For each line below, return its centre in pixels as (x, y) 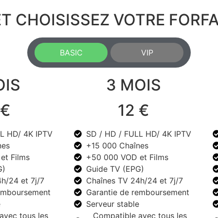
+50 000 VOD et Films (127, 157)
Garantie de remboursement (138, 192)
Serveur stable (113, 204)
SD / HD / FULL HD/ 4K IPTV (139, 134)
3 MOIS (134, 85)
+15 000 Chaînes (117, 145)
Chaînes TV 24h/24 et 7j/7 (135, 180)
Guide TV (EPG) (115, 169)
